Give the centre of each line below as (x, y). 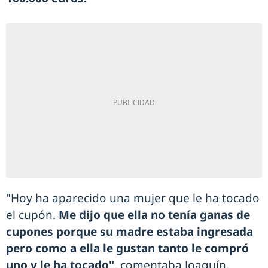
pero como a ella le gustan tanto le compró (127, 249)
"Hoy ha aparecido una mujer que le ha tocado (133, 198)
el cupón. (31, 215)
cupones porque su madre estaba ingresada (130, 232)
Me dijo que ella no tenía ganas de (153, 215)
